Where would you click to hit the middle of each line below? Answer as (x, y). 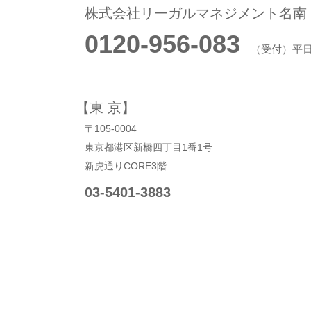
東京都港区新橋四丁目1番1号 (149, 147)
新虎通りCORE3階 (126, 166)
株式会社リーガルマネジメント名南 (196, 13)
